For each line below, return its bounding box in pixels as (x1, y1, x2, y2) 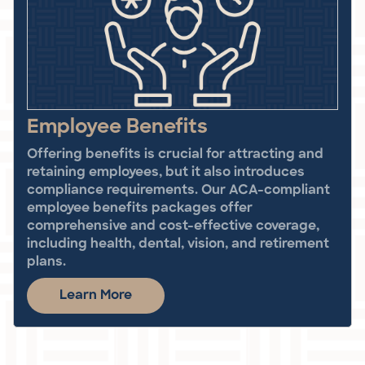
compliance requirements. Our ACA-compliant (27, 183, 330, 197)
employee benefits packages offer (27, 201, 253, 215)
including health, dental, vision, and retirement (27, 237, 329, 251)
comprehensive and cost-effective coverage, (27, 219, 319, 233)
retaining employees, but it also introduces (27, 165, 305, 179)
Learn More (59, 288, 132, 302)
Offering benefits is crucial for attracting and (27, 147, 323, 161)
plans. (27, 255, 66, 269)
